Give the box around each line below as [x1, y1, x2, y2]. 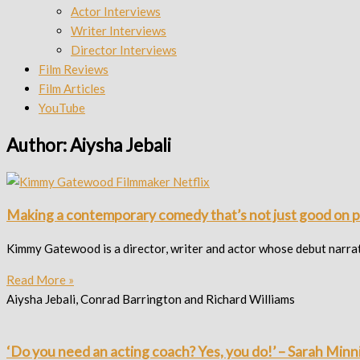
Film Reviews [39, 62, 108, 76]
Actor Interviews [71, 4, 161, 18]
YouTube [39, 100, 85, 115]
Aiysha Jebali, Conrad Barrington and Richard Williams [6, 292, 295, 307]
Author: [6, 133, 70, 156]
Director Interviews [71, 43, 177, 57]
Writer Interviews [71, 23, 166, 38]
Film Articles [39, 81, 105, 96]
